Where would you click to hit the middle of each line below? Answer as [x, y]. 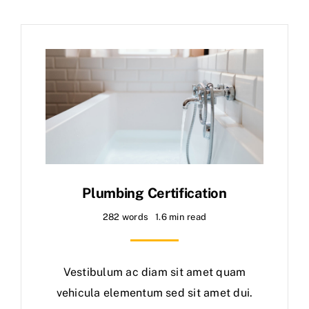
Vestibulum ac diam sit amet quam [154, 272]
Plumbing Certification [154, 193]
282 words [126, 217]
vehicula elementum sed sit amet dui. [154, 292]
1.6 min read [181, 217]
